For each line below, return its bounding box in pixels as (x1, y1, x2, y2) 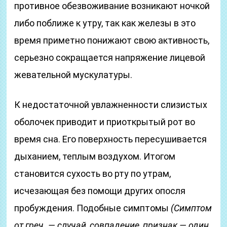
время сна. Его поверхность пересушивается (14, 134, 207, 144)
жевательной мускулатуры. (14, 69, 133, 80)
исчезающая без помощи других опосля (14, 185, 186, 196)
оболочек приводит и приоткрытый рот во (14, 117, 196, 127)
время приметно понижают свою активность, (14, 35, 210, 46)
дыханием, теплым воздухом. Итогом (14, 151, 176, 162)
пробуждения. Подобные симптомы (14, 203, 171, 213)
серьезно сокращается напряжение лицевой (14, 52, 206, 63)
